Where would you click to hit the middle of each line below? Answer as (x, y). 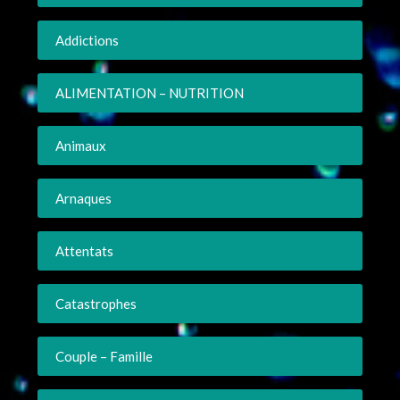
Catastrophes (96, 303)
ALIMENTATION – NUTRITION (150, 92)
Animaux (81, 145)
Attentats (85, 250)
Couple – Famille (104, 356)
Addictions (87, 40)
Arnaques (84, 198)
